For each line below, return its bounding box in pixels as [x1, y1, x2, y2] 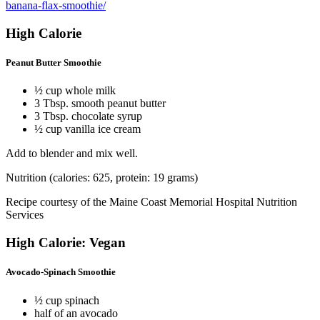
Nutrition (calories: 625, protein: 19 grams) [6, 171, 198, 184]
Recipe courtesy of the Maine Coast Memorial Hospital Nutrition [6, 196, 297, 209]
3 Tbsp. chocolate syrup [34, 110, 142, 123]
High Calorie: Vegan [6, 235, 126, 251]
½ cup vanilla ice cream [34, 123, 141, 136]
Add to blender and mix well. [6, 147, 138, 160]
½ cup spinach [34, 294, 99, 306]
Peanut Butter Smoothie [6, 57, 101, 69]
